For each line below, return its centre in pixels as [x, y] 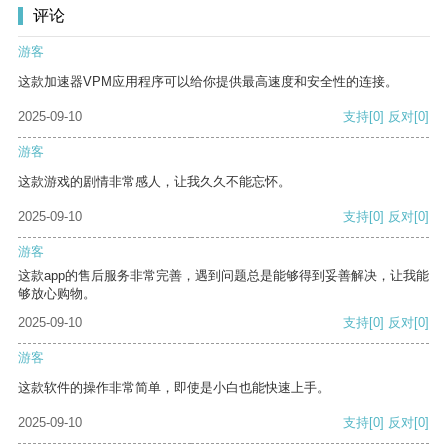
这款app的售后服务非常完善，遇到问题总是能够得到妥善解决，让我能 [223, 276]
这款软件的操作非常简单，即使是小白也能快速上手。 [174, 388]
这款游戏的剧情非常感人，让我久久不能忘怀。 [154, 182]
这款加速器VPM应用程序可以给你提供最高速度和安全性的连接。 [208, 82]
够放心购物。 [57, 294]
